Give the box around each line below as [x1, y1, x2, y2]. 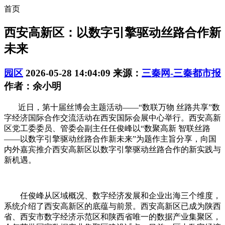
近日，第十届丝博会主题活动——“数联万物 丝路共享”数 [4, 102, 220, 111]
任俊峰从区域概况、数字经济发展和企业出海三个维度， [4, 191, 221, 200]
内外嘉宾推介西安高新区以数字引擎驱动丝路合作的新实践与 [4, 145, 221, 154]
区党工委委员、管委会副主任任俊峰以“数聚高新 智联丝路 [4, 124, 210, 133]
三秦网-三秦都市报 [142, 67, 221, 78]
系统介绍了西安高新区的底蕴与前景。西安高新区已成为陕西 [4, 201, 221, 210]
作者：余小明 [4, 80, 61, 91]
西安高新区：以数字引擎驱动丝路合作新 [4, 26, 221, 39]
